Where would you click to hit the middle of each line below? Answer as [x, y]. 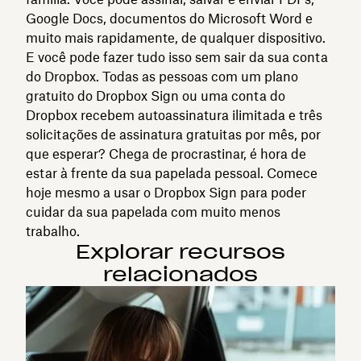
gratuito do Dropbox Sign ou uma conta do [156, 95]
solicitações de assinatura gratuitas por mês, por [173, 134]
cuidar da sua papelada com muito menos [153, 212]
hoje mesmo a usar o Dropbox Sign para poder [166, 192]
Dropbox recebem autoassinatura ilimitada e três [174, 115]
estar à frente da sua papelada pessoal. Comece [172, 173]
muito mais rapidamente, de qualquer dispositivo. [176, 37]
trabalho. [53, 231]
